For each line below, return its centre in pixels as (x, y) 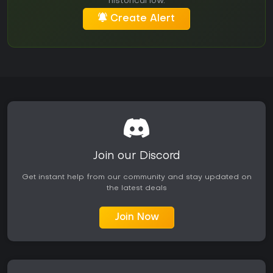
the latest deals (136, 189)
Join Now (136, 218)
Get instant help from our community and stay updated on (136, 178)
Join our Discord (136, 157)
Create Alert (143, 19)
